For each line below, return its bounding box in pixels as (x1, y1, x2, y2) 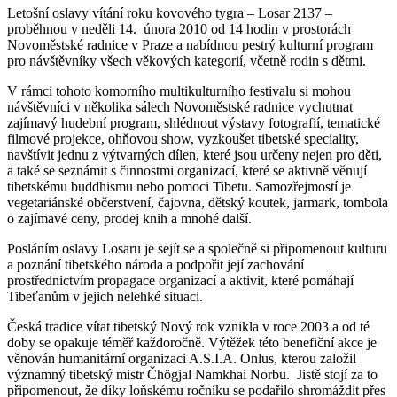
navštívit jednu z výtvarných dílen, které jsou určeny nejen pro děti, (7, 147, 382, 163)
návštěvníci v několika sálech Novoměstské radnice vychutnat (7, 99, 353, 115)
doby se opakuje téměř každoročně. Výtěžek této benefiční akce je (7, 335, 377, 351)
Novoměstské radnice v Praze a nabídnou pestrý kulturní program (7, 37, 373, 53)
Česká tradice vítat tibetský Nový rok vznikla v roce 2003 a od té (7, 319, 370, 335)
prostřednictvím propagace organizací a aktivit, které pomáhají (7, 273, 354, 289)
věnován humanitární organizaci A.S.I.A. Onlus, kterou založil (7, 351, 356, 367)
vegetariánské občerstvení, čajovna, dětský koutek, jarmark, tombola (7, 195, 388, 211)
